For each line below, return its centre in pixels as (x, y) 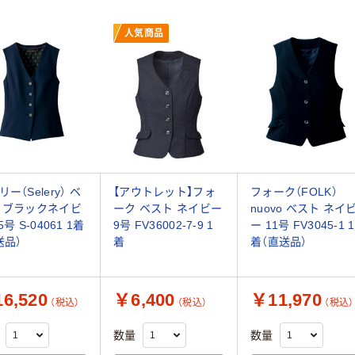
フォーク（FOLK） (294, 191)
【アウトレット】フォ (164, 191)
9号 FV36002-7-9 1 (164, 225)
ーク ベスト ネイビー (168, 208)
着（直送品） (279, 241)
